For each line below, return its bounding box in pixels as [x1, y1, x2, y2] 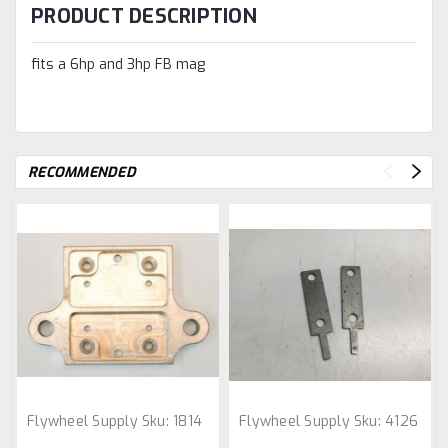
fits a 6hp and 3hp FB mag [31, 54, 209, 74]
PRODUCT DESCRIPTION [31, 2, 257, 30]
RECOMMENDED [28, 162, 136, 182]
